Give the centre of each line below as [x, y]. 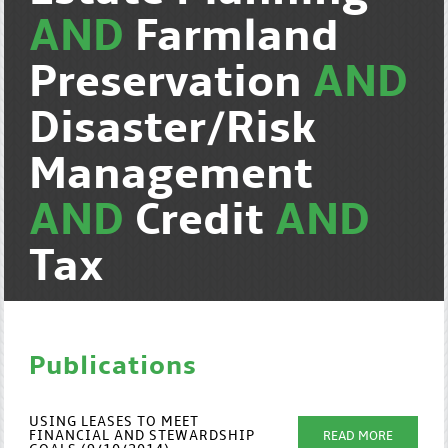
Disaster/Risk [173, 130]
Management [171, 176]
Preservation [171, 84]
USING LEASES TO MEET [114, 422]
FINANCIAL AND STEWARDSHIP [142, 436]
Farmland [237, 38]
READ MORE [358, 436]
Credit [205, 222]
